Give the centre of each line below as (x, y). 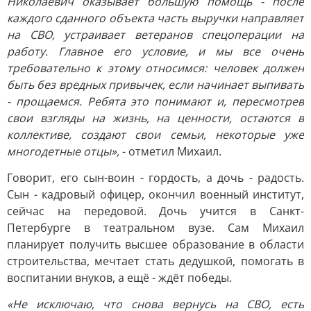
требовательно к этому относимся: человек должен (155, 68)
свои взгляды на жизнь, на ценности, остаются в (155, 118)
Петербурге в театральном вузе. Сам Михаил (155, 228)
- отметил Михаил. (172, 151)
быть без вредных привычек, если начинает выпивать (155, 85)
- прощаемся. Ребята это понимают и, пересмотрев (155, 101)
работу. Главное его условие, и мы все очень (155, 51)
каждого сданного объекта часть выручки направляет (155, 18)
